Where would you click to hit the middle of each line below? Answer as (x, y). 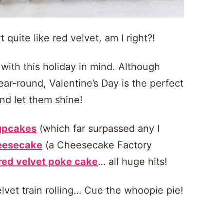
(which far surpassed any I (98, 128)
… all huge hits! (133, 162)
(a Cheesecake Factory (97, 145)
